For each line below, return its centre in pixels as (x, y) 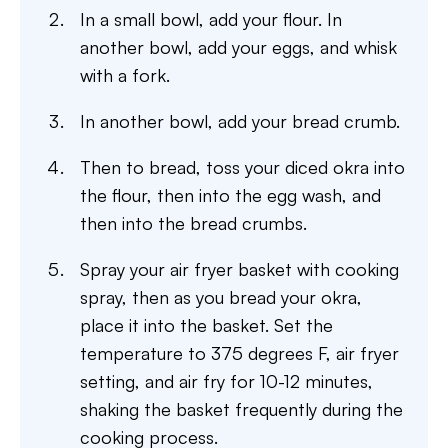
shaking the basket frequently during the (241, 408)
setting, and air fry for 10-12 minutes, (226, 380)
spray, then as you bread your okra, (221, 296)
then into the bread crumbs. (193, 222)
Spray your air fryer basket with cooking (239, 268)
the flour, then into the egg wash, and (230, 194)
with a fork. (125, 74)
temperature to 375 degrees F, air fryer (239, 352)
